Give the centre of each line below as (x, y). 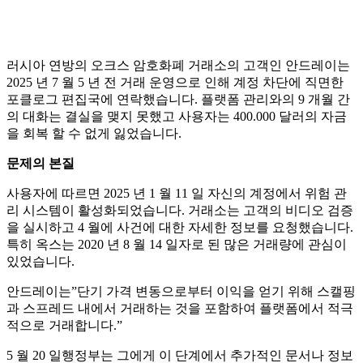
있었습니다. (41, 261)
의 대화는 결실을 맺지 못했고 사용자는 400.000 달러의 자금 (177, 116)
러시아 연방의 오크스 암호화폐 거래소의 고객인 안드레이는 (178, 65)
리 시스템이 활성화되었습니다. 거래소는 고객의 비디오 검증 (180, 210)
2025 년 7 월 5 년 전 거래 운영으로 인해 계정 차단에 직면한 (175, 82)
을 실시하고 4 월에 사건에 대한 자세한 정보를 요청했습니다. (180, 227)
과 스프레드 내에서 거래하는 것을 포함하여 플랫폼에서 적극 (180, 308)
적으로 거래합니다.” (64, 325)
